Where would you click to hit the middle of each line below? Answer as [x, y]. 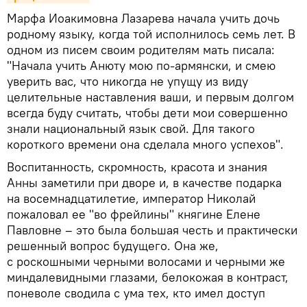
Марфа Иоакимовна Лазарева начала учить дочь [143, 18]
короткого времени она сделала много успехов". [145, 144]
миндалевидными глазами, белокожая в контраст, [148, 277]
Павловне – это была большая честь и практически [152, 230]
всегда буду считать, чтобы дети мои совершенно [147, 112]
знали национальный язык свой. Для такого [131, 128]
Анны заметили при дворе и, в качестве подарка [144, 182]
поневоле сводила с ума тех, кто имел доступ [136, 293]
